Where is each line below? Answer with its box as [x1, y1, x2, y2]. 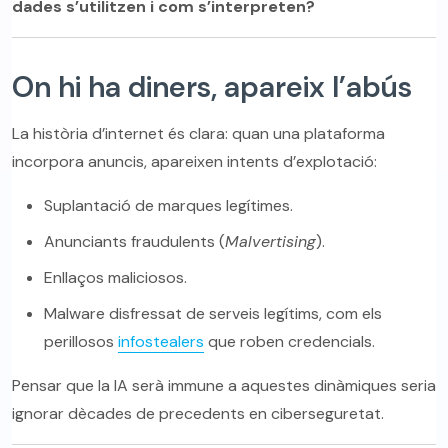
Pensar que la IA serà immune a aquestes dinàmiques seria [12, 375, 436, 397]
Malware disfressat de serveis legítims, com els [44, 303, 382, 325]
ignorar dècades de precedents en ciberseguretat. [12, 403, 384, 425]
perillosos [44, 331, 118, 353]
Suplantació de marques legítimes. [44, 195, 293, 217]
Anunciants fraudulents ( [44, 231, 225, 253]
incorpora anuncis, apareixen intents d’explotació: [12, 151, 377, 173]
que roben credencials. [204, 331, 375, 353]
